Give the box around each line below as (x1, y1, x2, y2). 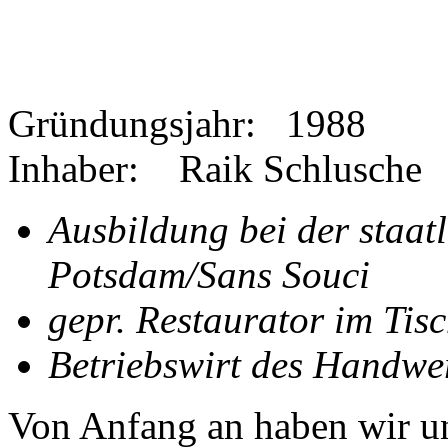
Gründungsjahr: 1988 (8, 101, 366, 145)
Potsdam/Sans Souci (48, 252, 370, 296)
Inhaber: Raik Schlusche (8, 146, 422, 190)
